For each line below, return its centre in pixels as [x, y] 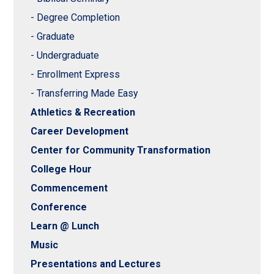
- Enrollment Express [76, 75]
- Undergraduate [65, 56]
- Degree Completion [76, 18]
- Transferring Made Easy [85, 94]
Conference [59, 207]
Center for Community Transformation [121, 150]
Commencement [69, 188]
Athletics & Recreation [83, 113]
